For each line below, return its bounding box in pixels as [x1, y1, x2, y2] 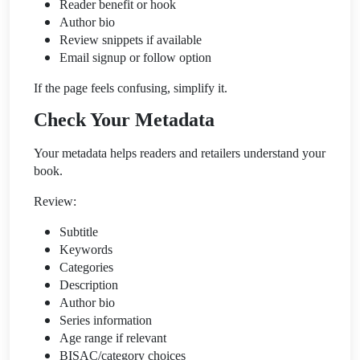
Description [59, 277, 118, 292]
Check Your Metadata [34, 108, 215, 130]
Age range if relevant [59, 330, 166, 345]
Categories [59, 260, 113, 274]
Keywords [59, 242, 112, 256]
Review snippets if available [59, 32, 202, 47]
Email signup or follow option [59, 50, 211, 64]
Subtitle [59, 224, 98, 239]
